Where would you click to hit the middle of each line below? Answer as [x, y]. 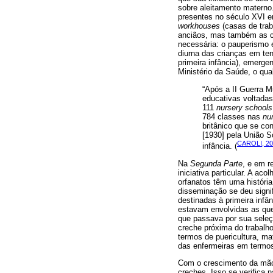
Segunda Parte [216, 163]
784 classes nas [232, 116]
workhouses [199, 26]
